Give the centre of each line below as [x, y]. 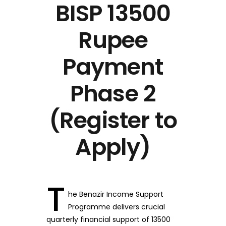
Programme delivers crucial [116, 207]
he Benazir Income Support [116, 194]
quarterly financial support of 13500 [108, 219]
